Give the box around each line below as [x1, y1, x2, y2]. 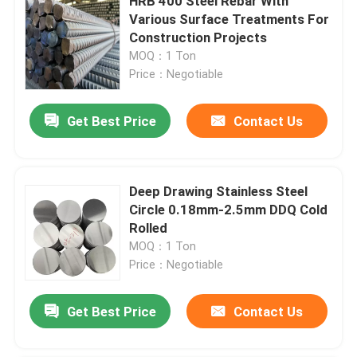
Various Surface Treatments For [129, 10, 330, 27]
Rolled [129, 219, 168, 236]
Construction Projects [129, 29, 268, 45]
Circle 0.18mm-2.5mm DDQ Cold [129, 201, 328, 218]
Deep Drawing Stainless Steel [129, 182, 308, 199]
